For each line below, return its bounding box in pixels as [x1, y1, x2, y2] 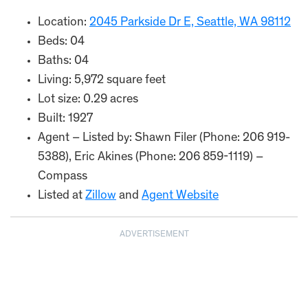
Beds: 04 [38, 36, 85, 48]
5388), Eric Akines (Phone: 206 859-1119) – [38, 151, 263, 164]
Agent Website [142, 190, 219, 202]
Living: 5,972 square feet [38, 74, 166, 87]
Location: [38, 16, 89, 29]
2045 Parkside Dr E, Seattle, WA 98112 [89, 16, 291, 29]
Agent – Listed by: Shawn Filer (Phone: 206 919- [38, 132, 290, 144]
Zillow [85, 190, 116, 202]
